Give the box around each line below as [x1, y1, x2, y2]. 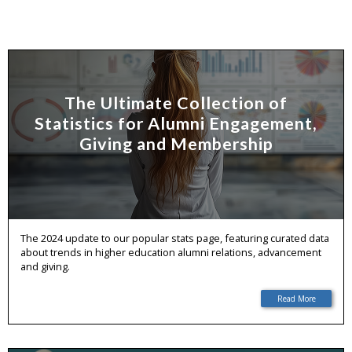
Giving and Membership [79, 133, 273, 154]
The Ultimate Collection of [64, 92, 288, 113]
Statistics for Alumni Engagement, [35, 112, 317, 134]
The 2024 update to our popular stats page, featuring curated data [20, 231, 329, 245]
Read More [277, 293, 316, 304]
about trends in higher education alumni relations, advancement [20, 245, 321, 259]
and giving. [20, 259, 70, 273]
